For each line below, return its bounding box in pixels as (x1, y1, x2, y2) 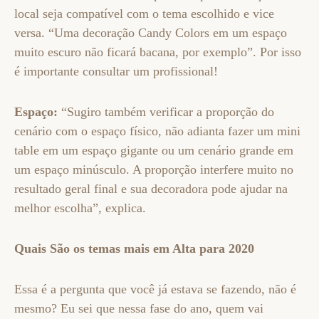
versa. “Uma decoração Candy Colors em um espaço (14, 26, 287, 40)
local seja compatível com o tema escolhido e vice (14, 6, 274, 21)
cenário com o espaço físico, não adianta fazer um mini (14, 124, 300, 138)
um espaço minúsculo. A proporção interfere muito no (14, 162, 293, 177)
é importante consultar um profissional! (14, 64, 218, 78)
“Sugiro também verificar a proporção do (58, 105, 274, 119)
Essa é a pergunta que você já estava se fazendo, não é (14, 282, 296, 296)
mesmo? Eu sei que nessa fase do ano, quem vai (14, 301, 263, 315)
